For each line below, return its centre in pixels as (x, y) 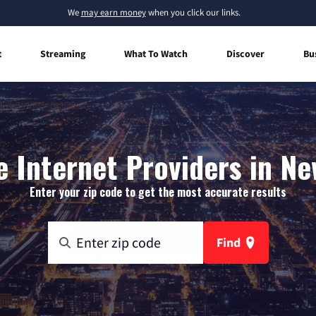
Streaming (63, 53)
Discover (245, 53)
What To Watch (156, 53)
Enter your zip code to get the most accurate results (158, 192)
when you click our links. (193, 12)
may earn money (113, 12)
